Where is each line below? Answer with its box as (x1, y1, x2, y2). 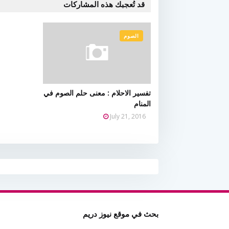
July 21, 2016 (110, 112, 146, 121)
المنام (134, 99, 151, 108)
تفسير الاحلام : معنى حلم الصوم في (43, 88, 151, 98)
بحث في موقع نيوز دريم (83, 209, 158, 219)
